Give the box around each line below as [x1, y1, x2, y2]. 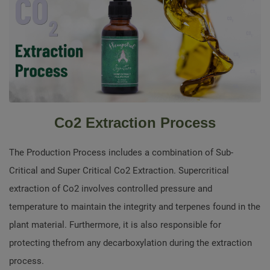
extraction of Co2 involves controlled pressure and [9, 183, 212, 194]
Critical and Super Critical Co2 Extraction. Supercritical [9, 165, 229, 176]
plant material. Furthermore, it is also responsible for [9, 219, 221, 230]
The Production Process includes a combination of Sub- [9, 146, 233, 158]
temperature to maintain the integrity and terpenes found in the [9, 201, 260, 212]
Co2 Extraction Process [54, 114, 216, 131]
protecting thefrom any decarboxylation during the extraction [9, 237, 252, 248]
